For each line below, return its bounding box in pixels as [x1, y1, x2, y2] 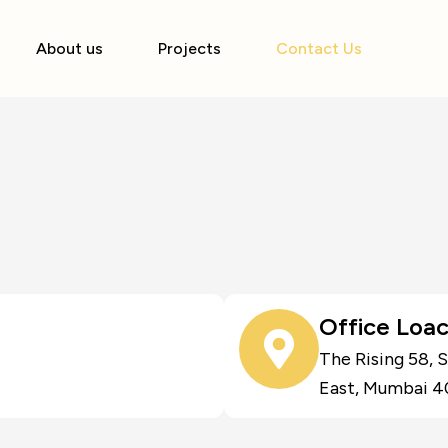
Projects [157, 38, 221, 58]
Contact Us [275, 38, 362, 58]
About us [35, 38, 103, 58]
